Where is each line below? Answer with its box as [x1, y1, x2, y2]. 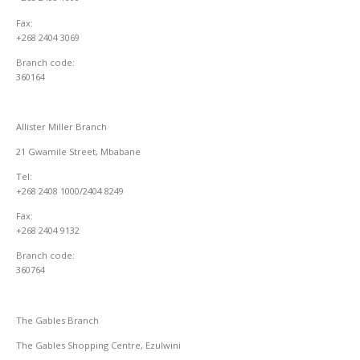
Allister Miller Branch [16, 120, 107, 133]
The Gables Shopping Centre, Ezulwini [16, 338, 181, 351]
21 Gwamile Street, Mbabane [16, 145, 141, 158]
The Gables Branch [16, 313, 99, 326]
